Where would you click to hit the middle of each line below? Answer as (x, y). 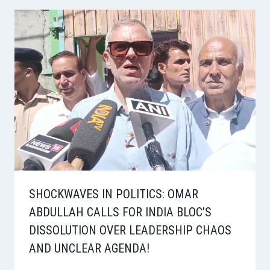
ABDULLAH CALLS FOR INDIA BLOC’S (120, 212)
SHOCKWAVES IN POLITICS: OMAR (114, 194)
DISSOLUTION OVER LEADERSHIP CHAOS (130, 231)
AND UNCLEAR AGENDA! (89, 249)
